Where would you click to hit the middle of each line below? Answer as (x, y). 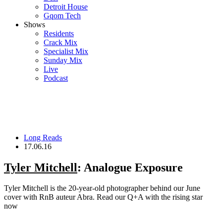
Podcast (56, 78)
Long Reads (43, 137)
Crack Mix (60, 42)
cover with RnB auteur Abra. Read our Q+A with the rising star (103, 197)
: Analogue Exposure (130, 167)
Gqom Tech (62, 15)
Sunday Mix (63, 60)
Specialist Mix (66, 51)
